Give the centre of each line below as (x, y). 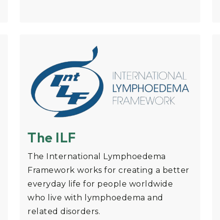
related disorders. (64, 212)
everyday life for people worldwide (100, 184)
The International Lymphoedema (97, 157)
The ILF (52, 137)
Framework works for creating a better (109, 170)
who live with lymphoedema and (96, 198)
